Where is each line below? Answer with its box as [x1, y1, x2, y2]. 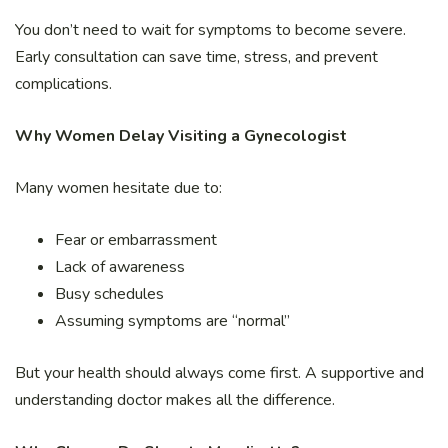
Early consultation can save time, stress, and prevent [15, 46, 378, 69]
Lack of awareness [55, 256, 185, 279]
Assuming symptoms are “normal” [55, 310, 290, 333]
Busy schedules [55, 283, 164, 306]
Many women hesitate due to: [15, 177, 222, 200]
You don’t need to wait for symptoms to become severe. [15, 19, 406, 42]
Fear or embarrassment [55, 229, 217, 252]
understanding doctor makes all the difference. [15, 389, 335, 412]
